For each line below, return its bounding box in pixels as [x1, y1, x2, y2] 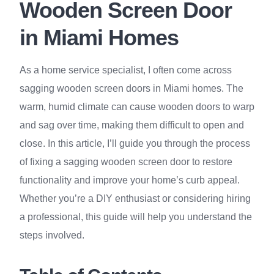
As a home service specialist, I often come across [20, 65, 232, 75]
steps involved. [20, 230, 84, 240]
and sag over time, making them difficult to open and [20, 120, 244, 130]
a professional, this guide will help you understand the [20, 212, 252, 222]
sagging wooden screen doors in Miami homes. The [20, 83, 243, 94]
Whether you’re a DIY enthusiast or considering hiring [20, 193, 251, 204]
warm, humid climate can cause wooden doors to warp [20, 102, 254, 112]
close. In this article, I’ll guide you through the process [20, 138, 250, 149]
